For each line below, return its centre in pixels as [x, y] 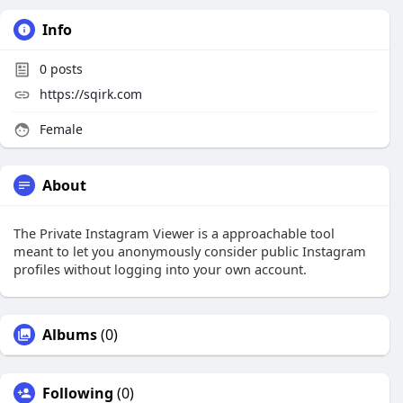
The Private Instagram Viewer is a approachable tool [174, 233]
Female [59, 129]
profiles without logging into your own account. [160, 269]
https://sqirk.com [91, 94]
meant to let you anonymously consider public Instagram [190, 251]
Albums [70, 335]
